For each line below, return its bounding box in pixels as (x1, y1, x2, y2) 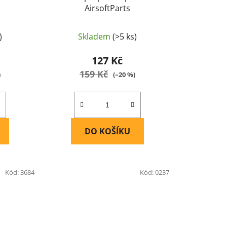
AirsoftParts (84, 3, 130, 14)
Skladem (78, 31, 112, 43)
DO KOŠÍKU (84, 126, 130, 137)
